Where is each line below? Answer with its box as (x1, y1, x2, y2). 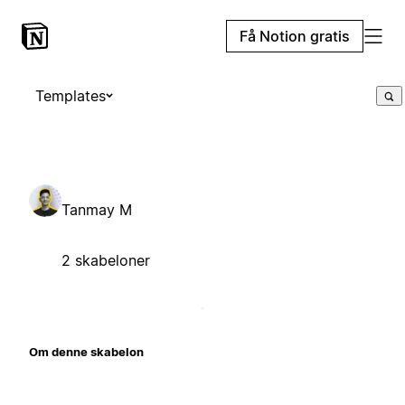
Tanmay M (61, 200, 132, 219)
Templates (35, 87, 106, 105)
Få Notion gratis (240, 27, 350, 45)
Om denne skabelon (29, 344, 144, 359)
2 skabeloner (61, 250, 150, 269)
